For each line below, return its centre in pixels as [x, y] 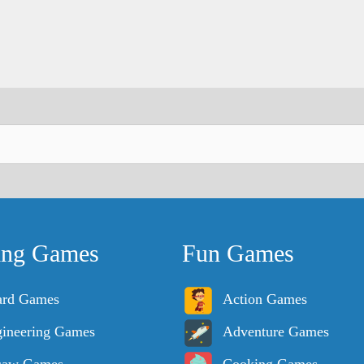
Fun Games [238, 253]
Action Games [265, 299]
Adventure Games [276, 332]
